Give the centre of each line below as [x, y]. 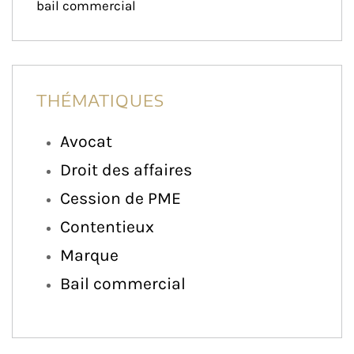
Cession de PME [121, 198]
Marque [89, 254]
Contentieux [107, 226]
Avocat [86, 141]
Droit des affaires [126, 169]
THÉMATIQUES [100, 100]
